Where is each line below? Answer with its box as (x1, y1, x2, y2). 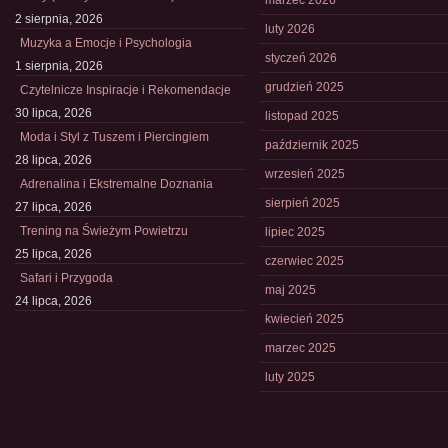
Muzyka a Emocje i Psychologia (20, 36, 192, 50)
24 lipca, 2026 (15, 294, 92, 308)
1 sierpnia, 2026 (15, 59, 103, 73)
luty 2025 (265, 370, 315, 384)
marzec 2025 (265, 341, 336, 355)
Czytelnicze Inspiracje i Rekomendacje (20, 83, 231, 97)
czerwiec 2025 (265, 254, 344, 268)
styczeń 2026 (265, 51, 337, 65)
